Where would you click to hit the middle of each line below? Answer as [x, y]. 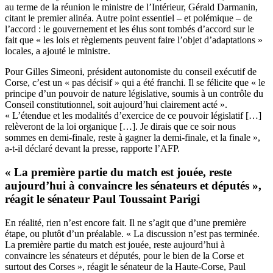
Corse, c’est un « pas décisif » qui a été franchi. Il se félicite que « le [135, 83]
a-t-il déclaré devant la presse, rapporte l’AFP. [92, 149]
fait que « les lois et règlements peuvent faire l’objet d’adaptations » [134, 40]
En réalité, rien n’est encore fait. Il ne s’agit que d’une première [126, 222]
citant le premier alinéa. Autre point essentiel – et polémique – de [129, 18]
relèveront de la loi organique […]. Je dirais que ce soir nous [120, 127]
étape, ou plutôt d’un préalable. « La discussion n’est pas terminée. [132, 233]
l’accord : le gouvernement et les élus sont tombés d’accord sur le [129, 29]
